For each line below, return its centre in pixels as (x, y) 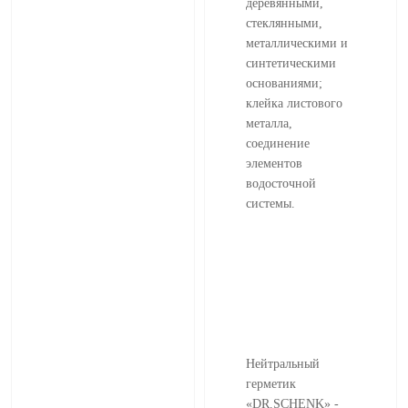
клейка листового (294, 103)
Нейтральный (283, 363)
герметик (271, 383)
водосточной (281, 183)
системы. (270, 203)
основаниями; (284, 83)
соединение (278, 143)
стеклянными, (284, 23)
